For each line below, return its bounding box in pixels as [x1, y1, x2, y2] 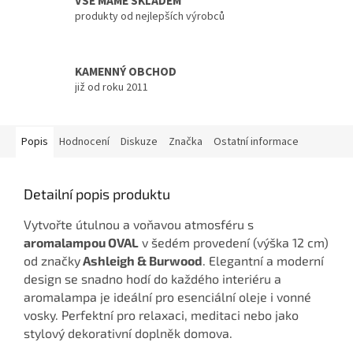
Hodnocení [59, 133, 110, 150]
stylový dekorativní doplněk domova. [24, 325, 232, 340]
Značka [169, 133, 203, 150]
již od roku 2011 [75, 80, 148, 96]
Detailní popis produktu [24, 184, 170, 203]
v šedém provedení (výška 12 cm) [139, 234, 329, 250]
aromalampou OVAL [24, 234, 139, 250]
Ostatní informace [214, 133, 299, 150]
